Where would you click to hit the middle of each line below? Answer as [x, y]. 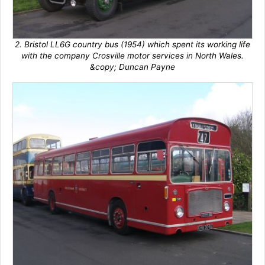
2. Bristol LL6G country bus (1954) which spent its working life [132, 45]
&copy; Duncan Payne [132, 67]
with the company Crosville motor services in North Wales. [132, 56]
